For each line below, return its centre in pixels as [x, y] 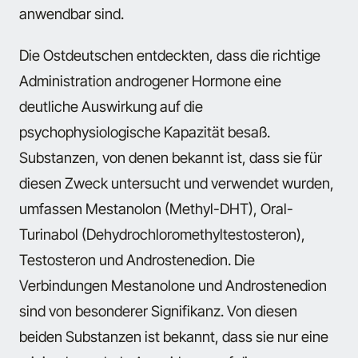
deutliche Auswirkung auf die [111, 106]
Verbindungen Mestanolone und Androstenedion [173, 285]
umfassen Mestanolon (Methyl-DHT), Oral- [156, 208]
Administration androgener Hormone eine [150, 80]
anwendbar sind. [72, 13]
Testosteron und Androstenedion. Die [137, 259]
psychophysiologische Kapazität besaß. [145, 131]
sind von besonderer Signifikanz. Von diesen [158, 310]
